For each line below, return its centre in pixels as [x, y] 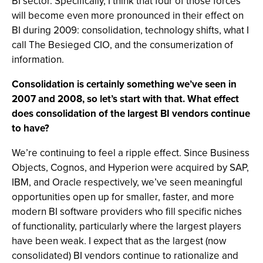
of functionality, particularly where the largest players [127, 226]
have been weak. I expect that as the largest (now [119, 241]
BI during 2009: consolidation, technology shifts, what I [130, 30]
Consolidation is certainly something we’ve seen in [124, 84]
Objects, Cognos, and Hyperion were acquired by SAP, [130, 168]
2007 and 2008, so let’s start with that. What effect [125, 99]
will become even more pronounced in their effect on [128, 16]
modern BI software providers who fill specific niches [127, 212]
